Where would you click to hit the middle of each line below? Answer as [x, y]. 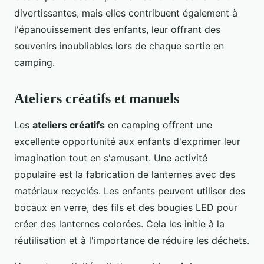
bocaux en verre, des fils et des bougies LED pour [126, 207]
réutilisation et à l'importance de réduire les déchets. [132, 240]
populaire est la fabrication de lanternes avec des [125, 174]
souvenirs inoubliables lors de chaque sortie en [119, 46]
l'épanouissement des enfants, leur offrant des [117, 29]
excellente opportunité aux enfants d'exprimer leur [127, 141]
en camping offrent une [159, 125]
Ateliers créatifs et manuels [97, 98]
